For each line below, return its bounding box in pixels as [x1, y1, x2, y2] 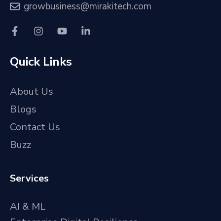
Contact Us [10, 120, 60, 134]
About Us [10, 84, 53, 98]
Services [10, 171, 49, 185]
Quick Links [10, 53, 72, 70]
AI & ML [10, 199, 45, 213]
